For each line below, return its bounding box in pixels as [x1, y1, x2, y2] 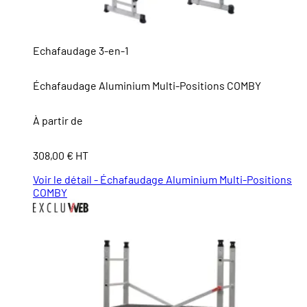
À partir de [33, 114, 83, 127]
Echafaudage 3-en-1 [33, 44, 129, 58]
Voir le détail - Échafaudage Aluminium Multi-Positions [33, 173, 292, 186]
